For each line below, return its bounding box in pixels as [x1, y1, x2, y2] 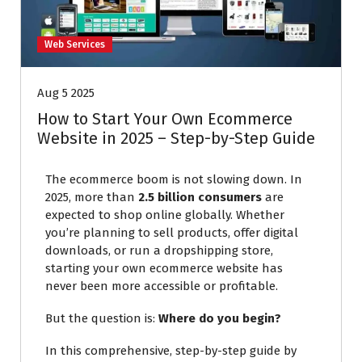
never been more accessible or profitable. [45, 278, 278, 293]
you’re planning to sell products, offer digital [45, 225, 298, 240]
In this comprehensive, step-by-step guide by [45, 343, 297, 358]
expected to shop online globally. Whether [45, 207, 284, 222]
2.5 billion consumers [138, 189, 262, 204]
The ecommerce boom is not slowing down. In [45, 171, 302, 187]
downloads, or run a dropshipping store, [45, 242, 273, 258]
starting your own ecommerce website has [45, 260, 283, 276]
